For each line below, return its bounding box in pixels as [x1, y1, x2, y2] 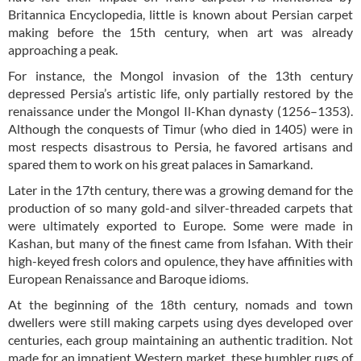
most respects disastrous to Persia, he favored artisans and [8, 139, 353, 154]
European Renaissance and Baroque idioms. [8, 271, 248, 286]
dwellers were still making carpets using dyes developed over [8, 314, 353, 330]
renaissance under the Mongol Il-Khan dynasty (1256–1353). [8, 103, 353, 118]
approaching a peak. [8, 42, 118, 57]
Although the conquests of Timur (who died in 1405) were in [8, 121, 353, 136]
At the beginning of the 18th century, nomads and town [8, 297, 353, 312]
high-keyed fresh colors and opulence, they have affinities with [8, 253, 353, 268]
